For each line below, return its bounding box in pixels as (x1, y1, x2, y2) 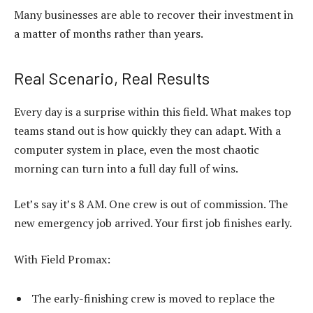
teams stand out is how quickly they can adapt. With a (14, 122, 281, 138)
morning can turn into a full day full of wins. (14, 160, 238, 176)
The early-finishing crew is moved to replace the (31, 290, 275, 306)
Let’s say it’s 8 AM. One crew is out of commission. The (14, 196, 288, 212)
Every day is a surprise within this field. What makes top (14, 103, 291, 119)
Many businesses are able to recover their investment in (14, 6, 293, 22)
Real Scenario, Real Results (14, 67, 210, 88)
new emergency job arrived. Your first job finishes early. (14, 215, 292, 231)
